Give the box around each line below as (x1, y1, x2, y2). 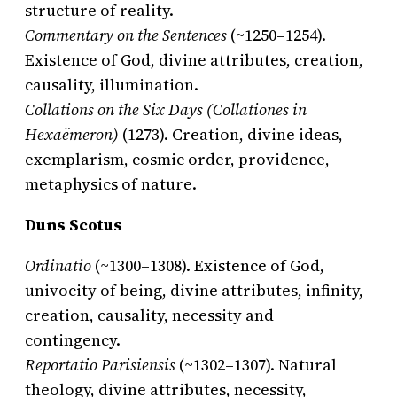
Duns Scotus (25, 214, 122, 237)
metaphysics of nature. (25, 173, 197, 196)
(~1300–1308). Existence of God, (91, 254, 324, 277)
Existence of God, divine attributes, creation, (25, 49, 363, 72)
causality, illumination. (25, 74, 198, 97)
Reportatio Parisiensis (25, 354, 175, 377)
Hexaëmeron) (25, 123, 119, 146)
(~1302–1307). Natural (175, 354, 337, 377)
